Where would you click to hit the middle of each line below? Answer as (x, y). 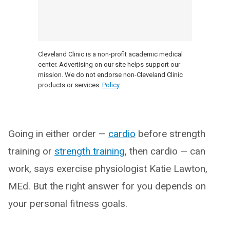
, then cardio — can (165, 151)
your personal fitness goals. (68, 203)
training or (31, 151)
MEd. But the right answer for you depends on (107, 186)
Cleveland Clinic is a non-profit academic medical (110, 54)
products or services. (69, 85)
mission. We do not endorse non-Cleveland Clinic (110, 74)
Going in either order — (58, 133)
